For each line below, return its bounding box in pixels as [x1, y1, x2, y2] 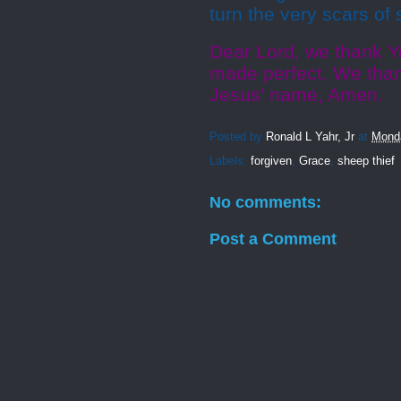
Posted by [209, 130, 266, 144]
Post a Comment [209, 229, 337, 248]
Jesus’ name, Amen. [209, 84, 383, 106]
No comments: [209, 193, 321, 211]
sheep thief [337, 154, 395, 167]
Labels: [209, 154, 251, 167]
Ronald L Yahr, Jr [266, 130, 354, 144]
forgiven [251, 154, 292, 167]
